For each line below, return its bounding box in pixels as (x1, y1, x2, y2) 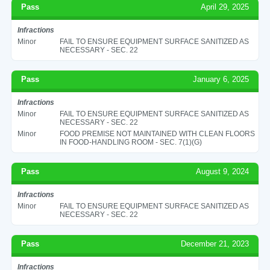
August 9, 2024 (196, 166, 250, 176)
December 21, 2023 (181, 239, 250, 248)
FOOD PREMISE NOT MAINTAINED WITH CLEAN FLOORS (59, 129, 255, 138)
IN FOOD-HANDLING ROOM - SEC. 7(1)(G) (59, 137, 202, 146)
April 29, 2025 (201, 2, 250, 11)
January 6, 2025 (193, 74, 250, 84)
